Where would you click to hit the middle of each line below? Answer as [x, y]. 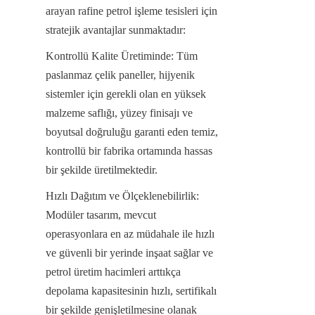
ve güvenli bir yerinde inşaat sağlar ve [129, 252]
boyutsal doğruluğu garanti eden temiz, [132, 131]
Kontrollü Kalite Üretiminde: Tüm [122, 56]
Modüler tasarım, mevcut [101, 214]
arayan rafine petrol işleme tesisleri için [131, 11]
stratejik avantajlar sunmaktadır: [116, 30]
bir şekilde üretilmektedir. [102, 169]
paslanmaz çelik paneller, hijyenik [120, 75]
